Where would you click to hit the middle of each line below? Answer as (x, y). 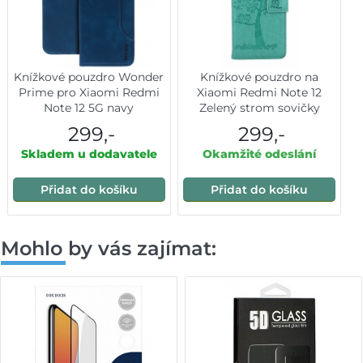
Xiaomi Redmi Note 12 (260, 92)
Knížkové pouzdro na (260, 77)
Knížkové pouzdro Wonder (89, 77)
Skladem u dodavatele (89, 154)
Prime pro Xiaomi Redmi (89, 92)
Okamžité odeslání (260, 154)
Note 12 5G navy (89, 107)
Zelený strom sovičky (259, 107)
